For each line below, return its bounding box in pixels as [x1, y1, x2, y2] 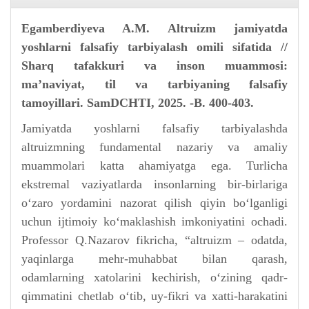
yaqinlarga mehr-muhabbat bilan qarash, [21, 252, 288, 266]
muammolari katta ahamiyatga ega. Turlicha [21, 159, 288, 172]
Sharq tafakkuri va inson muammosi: [21, 59, 288, 72]
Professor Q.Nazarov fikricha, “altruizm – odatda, [21, 233, 288, 247]
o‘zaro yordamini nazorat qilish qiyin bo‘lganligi [21, 196, 288, 210]
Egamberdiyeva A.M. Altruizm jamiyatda [21, 21, 288, 35]
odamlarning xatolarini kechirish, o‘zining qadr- [21, 270, 288, 284]
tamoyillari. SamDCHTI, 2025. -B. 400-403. [21, 96, 254, 110]
